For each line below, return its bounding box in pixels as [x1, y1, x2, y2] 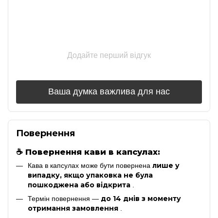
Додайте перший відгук [67, 51, 151, 59]
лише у [152, 161, 180, 170]
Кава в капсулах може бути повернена [28, 161, 152, 169]
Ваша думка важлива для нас [48, 87, 170, 97]
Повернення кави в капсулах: [25, 146, 160, 157]
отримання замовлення [28, 204, 118, 213]
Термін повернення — [28, 195, 101, 203]
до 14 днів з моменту [101, 194, 181, 203]
